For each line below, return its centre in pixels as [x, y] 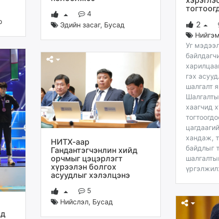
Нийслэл [74, 201]
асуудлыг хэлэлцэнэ [90, 175]
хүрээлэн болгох [84, 166]
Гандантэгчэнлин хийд [94, 150]
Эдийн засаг [80, 25]
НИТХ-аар [70, 142]
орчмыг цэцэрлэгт [87, 158]
